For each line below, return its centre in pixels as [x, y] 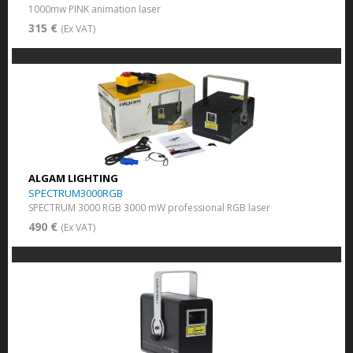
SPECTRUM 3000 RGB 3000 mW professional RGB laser [149, 207]
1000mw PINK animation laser [94, 9]
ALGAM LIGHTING [73, 178]
